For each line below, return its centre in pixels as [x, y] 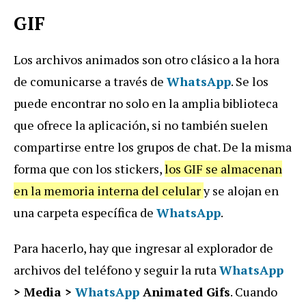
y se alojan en [241, 190]
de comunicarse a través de [90, 81]
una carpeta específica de [85, 212]
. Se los [250, 81]
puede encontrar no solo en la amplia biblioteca [146, 103]
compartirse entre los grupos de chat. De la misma [153, 147]
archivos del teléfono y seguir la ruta [116, 269]
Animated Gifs [185, 291]
